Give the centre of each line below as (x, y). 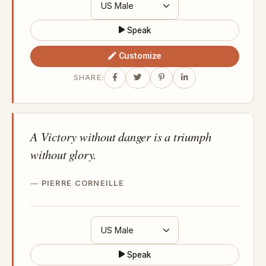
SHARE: (89, 78)
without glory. (64, 154)
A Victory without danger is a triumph (121, 136)
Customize (140, 56)
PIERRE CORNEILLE (83, 183)
